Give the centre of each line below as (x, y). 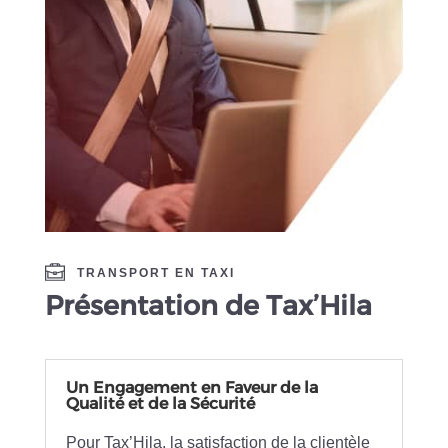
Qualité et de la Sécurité (160, 404)
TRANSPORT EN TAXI (155, 273)
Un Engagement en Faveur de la (191, 388)
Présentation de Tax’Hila (208, 306)
